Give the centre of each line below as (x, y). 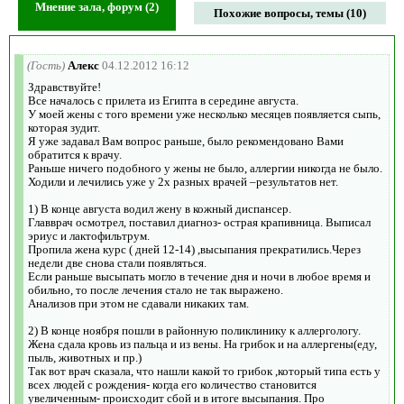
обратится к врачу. (75, 154)
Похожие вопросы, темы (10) (290, 13)
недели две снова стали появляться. (117, 262)
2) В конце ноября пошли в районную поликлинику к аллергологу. (194, 330)
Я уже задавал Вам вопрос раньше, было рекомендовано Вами (186, 141)
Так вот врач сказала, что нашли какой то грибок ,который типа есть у (204, 371)
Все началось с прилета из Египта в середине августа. (163, 100)
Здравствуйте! (64, 87)
